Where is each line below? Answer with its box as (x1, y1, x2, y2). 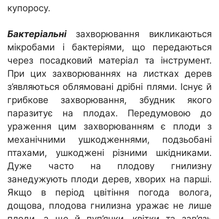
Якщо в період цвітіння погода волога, (7, 186, 212, 198)
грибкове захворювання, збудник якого (7, 94, 212, 106)
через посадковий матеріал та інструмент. (7, 54, 212, 66)
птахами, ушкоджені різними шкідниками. (7, 147, 212, 158)
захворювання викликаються (76, 28, 212, 40)
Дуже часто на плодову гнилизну (7, 160, 212, 172)
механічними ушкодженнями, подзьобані (7, 133, 212, 145)
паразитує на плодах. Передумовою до (7, 107, 212, 119)
